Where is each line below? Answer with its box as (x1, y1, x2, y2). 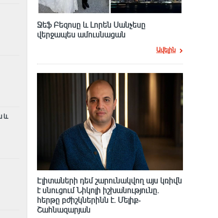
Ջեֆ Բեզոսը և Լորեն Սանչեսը (37, 20, 145, 30)
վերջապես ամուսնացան (37, 30, 126, 40)
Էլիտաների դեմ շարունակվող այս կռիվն (37, 176, 182, 186)
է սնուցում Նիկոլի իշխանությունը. (37, 185, 159, 196)
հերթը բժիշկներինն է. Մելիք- (37, 195, 141, 205)
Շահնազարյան (37, 205, 91, 215)
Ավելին (156, 46, 176, 54)
